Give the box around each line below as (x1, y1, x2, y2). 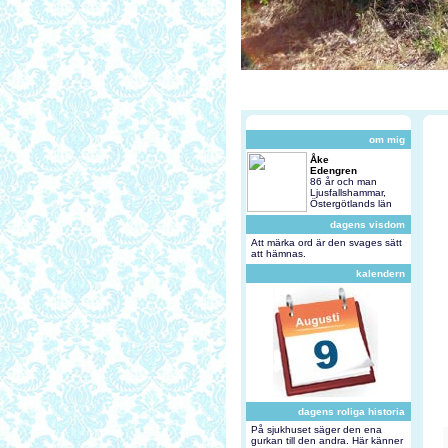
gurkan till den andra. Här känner (250, 435, 403, 446)
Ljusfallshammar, (309, 187, 386, 198)
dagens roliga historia (297, 406, 405, 417)
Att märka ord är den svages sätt (250, 237, 402, 248)
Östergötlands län (309, 198, 392, 209)
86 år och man (309, 176, 377, 187)
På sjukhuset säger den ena (250, 424, 382, 435)
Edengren (309, 165, 357, 176)
